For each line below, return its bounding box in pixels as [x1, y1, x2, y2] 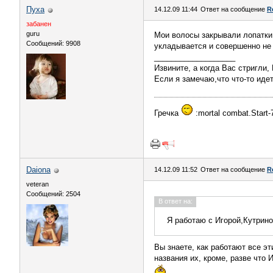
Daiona [26, 165, 51, 174]
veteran [26, 180, 49, 188]
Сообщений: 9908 [26, 40, 80, 47]
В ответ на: [158, 197, 193, 205]
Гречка [154, 108, 181, 118]
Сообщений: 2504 [26, 190, 80, 197]
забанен [26, 20, 51, 27]
